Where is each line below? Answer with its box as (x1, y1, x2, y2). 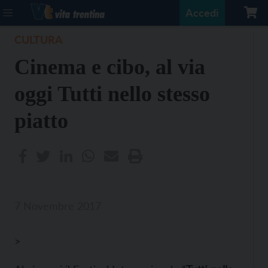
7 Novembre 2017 (14, 199, 101, 212)
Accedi (185, 6, 219, 19)
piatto (14, 109, 68, 133)
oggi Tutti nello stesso (14, 82, 210, 106)
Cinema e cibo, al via (14, 55, 205, 79)
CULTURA (14, 33, 63, 46)
